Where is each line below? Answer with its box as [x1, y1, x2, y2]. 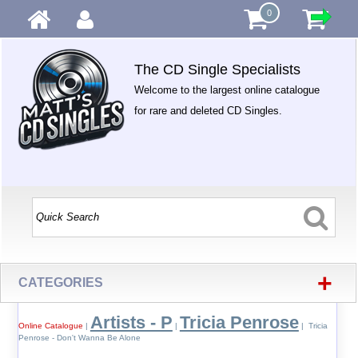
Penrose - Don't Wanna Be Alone [18, 333, 141, 342]
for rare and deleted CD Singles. [134, 105, 283, 117]
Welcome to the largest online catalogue [134, 84, 320, 96]
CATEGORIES [18, 276, 104, 289]
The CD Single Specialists [134, 62, 301, 78]
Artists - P [89, 312, 173, 332]
